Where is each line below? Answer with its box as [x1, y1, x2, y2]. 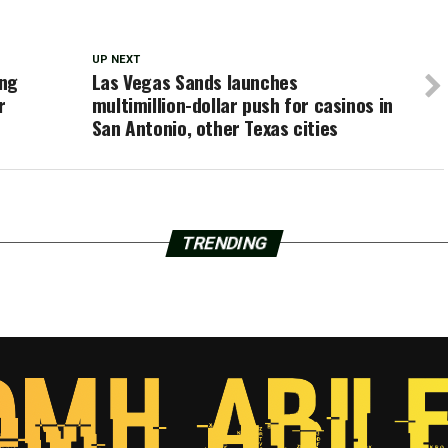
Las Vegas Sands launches [91, 66, 298, 96]
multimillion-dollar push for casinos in [91, 89, 393, 119]
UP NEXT [91, 52, 140, 66]
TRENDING [178, 232, 270, 253]
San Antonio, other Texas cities [91, 112, 338, 142]
